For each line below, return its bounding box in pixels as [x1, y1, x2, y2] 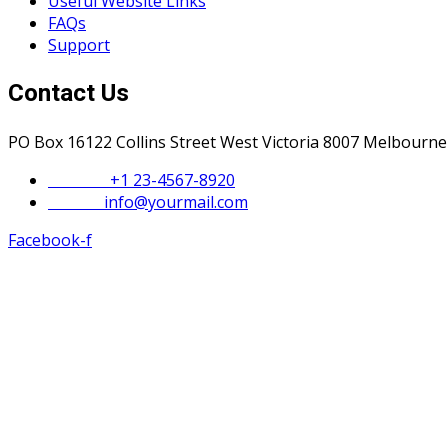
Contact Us [8, 75, 129, 111]
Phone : [48, 168, 110, 191]
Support [48, 33, 110, 56]
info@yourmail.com [104, 190, 248, 213]
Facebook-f [8, 228, 92, 251]
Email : [48, 190, 104, 213]
